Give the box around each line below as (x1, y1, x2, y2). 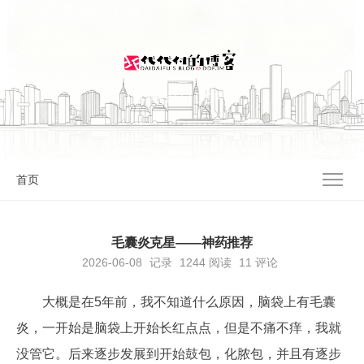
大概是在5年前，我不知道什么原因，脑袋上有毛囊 (42, 295, 336, 309)
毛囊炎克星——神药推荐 (110, 236, 253, 249)
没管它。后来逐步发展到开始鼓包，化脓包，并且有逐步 (16, 347, 341, 361)
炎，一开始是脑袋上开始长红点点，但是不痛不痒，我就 (16, 321, 341, 335)
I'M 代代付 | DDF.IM (126, 92, 238, 106)
